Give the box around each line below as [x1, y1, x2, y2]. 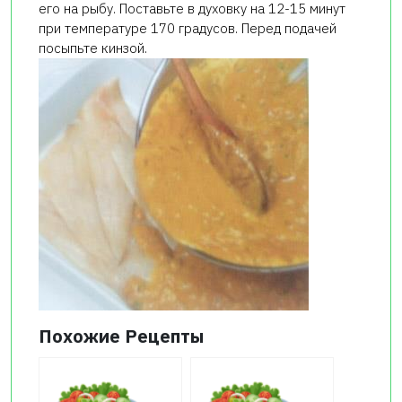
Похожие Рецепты [39, 324, 204, 349]
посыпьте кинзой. [39, 39, 147, 57]
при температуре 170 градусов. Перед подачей [39, 20, 336, 38]
